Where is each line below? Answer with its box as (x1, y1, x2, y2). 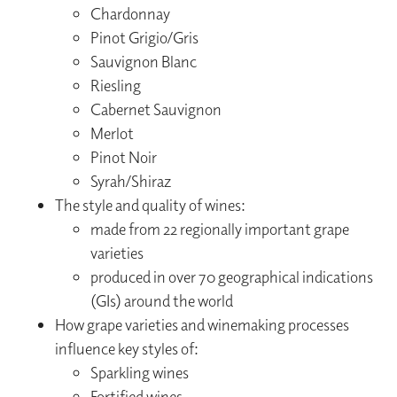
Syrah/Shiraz (90, 171, 172, 192)
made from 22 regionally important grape (90, 219, 350, 240)
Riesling (90, 75, 142, 97)
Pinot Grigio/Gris (90, 27, 199, 49)
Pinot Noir (90, 147, 158, 168)
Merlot (90, 123, 135, 144)
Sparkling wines (90, 362, 190, 384)
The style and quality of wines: (55, 195, 246, 216)
